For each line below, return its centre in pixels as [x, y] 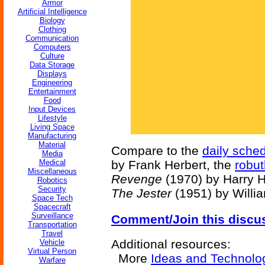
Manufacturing [52, 136]
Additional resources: [171, 244]
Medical [52, 162]
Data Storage [52, 65]
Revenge [137, 179]
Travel [52, 233]
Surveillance [52, 216]
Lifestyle [52, 118]
